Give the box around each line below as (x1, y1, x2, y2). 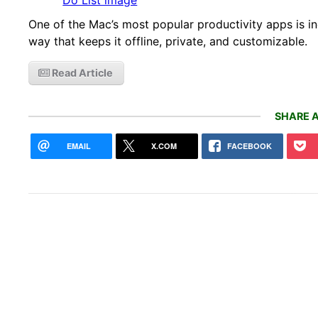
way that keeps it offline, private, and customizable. (28, 33, 308, 48)
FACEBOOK (226, 141, 272, 152)
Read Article (50, 66, 114, 79)
